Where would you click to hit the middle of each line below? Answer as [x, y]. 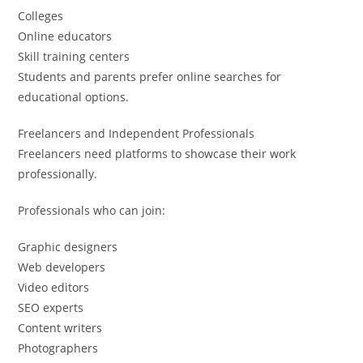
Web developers [62, 267]
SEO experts [51, 307]
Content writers [60, 327]
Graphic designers [68, 246]
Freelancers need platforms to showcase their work [157, 153]
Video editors [54, 287]
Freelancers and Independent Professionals [137, 133]
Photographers [58, 348]
